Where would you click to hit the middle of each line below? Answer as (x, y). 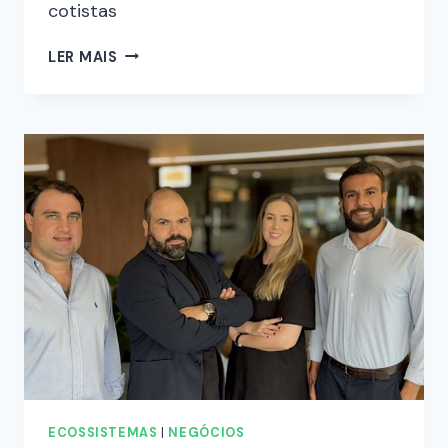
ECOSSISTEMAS (103, 433)
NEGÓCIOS (206, 433)
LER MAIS (83, 56)
